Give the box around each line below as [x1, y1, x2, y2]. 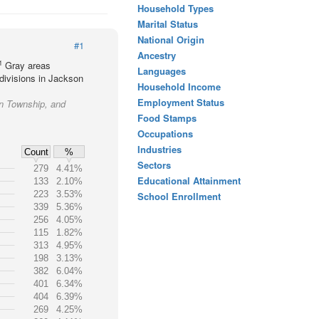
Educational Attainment [137, 174, 241, 187]
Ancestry [137, 48, 176, 62]
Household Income [137, 80, 221, 93]
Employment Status [137, 95, 224, 109]
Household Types [137, 1, 214, 15]
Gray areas [5, 58, 51, 72]
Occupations [137, 127, 193, 140]
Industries [137, 142, 182, 156]
